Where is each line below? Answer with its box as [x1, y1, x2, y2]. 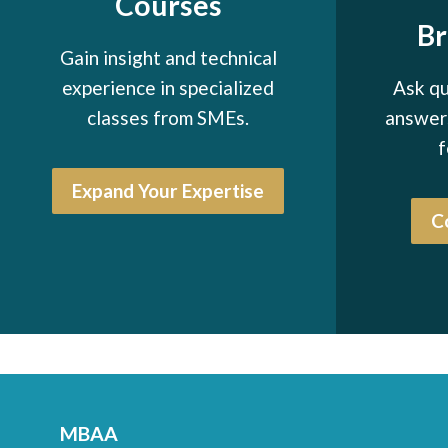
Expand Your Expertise [72, 178, 264, 202]
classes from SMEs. [87, 105, 249, 129]
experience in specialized [62, 75, 274, 99]
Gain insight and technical [59, 45, 277, 69]
